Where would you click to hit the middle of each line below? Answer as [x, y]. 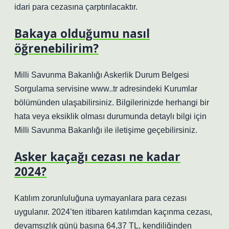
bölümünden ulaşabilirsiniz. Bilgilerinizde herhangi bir [112, 102]
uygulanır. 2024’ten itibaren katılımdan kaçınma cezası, [113, 212]
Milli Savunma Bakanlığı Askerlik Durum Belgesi [102, 75]
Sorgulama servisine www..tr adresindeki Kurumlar [106, 89]
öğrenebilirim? [56, 48]
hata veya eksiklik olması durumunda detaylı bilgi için [110, 116]
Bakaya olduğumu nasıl [82, 33]
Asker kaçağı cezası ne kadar [97, 157]
